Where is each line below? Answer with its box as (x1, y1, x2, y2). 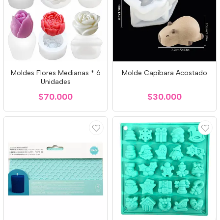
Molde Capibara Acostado (122, 69, 207, 77)
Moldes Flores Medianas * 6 (10, 69, 101, 77)
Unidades (40, 78, 71, 86)
